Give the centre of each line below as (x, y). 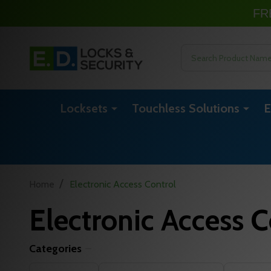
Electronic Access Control (123, 184)
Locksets (84, 108)
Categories (55, 248)
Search (195, 51)
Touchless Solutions (186, 108)
